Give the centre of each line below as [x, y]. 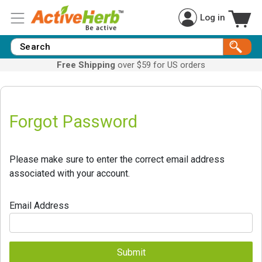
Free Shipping [86, 65]
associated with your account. [70, 173]
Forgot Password [73, 122]
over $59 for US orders [160, 65]
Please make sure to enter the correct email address [117, 159]
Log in [213, 17]
